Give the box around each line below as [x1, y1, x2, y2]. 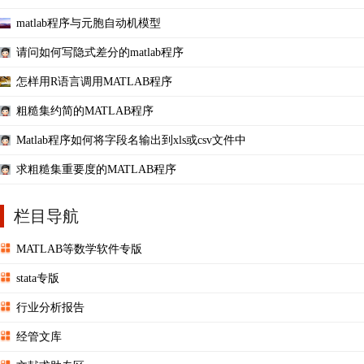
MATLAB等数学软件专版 [16, 242, 142, 255]
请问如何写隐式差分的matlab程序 [16, 45, 184, 58]
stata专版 [16, 271, 59, 284]
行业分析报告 [16, 301, 84, 314]
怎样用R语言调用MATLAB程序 [16, 75, 172, 88]
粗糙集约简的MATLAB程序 [16, 104, 154, 117]
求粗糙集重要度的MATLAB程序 [16, 162, 176, 175]
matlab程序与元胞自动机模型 [16, 16, 161, 29]
